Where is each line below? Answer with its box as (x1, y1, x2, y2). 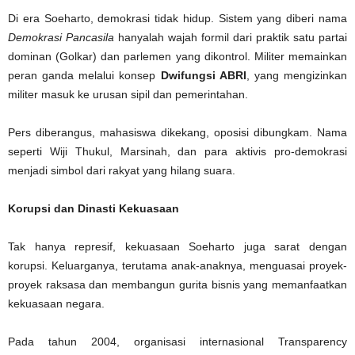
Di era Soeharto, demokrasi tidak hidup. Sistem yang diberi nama (8, 12, 347, 25)
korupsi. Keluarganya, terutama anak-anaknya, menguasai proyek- (8, 259, 347, 273)
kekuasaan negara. (8, 297, 105, 311)
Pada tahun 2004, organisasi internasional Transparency (8, 335, 347, 349)
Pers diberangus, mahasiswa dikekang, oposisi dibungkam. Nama (8, 126, 347, 139)
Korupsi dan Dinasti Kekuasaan (8, 202, 179, 216)
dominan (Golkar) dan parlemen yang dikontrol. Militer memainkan (8, 50, 347, 63)
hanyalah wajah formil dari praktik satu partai (114, 31, 347, 44)
